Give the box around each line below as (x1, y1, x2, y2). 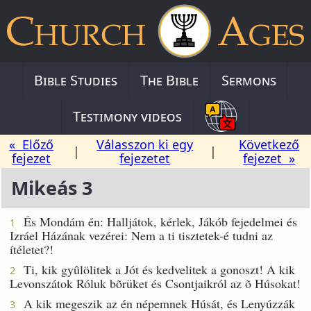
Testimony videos (73, 106, 183, 126)
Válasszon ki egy (96, 135, 194, 153)
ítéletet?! (10, 240, 53, 258)
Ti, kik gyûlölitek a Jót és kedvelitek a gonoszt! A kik (15, 260, 295, 278)
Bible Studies (34, 70, 118, 90)
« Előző (9, 135, 54, 153)
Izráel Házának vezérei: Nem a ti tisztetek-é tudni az (10, 226, 273, 244)
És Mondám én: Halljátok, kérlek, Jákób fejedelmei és (15, 212, 297, 230)
